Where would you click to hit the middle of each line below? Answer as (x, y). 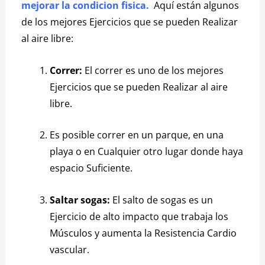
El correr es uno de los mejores (153, 70)
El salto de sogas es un (162, 200)
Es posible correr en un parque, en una (137, 135)
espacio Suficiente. (91, 168)
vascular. (70, 250)
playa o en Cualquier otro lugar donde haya (147, 152)
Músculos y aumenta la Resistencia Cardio (143, 233)
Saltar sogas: (80, 200)
